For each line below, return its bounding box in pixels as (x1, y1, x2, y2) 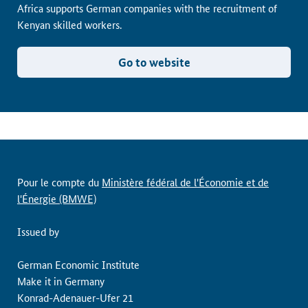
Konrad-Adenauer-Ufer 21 (17, 290, 133, 305)
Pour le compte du (17, 175, 102, 189)
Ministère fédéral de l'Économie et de (102, 175, 269, 189)
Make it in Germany (17, 274, 104, 288)
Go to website (118, 54, 190, 70)
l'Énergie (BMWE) (17, 191, 96, 206)
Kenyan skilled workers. (17, 17, 122, 32)
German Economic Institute (17, 257, 140, 272)
